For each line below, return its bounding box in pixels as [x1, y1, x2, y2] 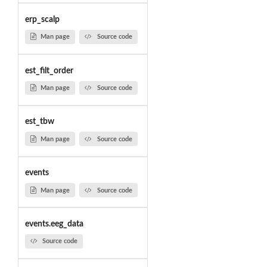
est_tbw [24, 117, 54, 126]
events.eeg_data [24, 219, 83, 228]
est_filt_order [24, 66, 73, 75]
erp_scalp [24, 15, 60, 24]
